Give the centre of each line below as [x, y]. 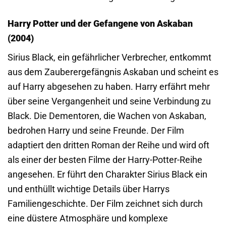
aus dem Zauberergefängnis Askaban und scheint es [113, 72]
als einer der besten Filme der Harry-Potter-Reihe [105, 160]
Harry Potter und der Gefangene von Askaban [100, 23]
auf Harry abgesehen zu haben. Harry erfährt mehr [109, 87]
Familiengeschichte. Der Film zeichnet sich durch [105, 204]
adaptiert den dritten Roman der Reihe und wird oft [108, 145]
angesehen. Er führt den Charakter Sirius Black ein [107, 175]
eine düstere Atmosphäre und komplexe [88, 218]
